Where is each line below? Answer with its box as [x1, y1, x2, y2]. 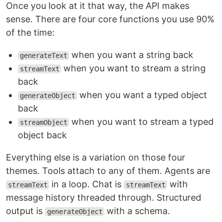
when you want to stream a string [61, 63, 206, 73]
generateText [19, 52, 67, 59]
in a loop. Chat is [49, 179, 124, 189]
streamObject [19, 118, 67, 126]
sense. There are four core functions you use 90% [6, 14, 215, 24]
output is [6, 206, 45, 216]
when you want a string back [69, 50, 194, 60]
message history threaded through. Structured [6, 192, 201, 203]
